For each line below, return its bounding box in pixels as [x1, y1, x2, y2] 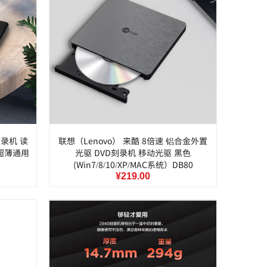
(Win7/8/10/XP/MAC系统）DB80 [73, 159, 193, 170]
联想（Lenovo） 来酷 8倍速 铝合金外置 [58, 135, 207, 147]
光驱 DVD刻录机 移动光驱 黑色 [75, 147, 191, 159]
